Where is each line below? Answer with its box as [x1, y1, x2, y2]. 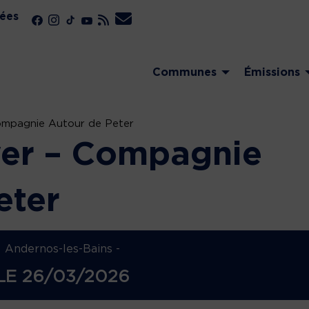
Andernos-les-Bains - [4, 243, 120, 255]
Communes [152, 67, 217, 79]
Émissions [244, 67, 300, 79]
